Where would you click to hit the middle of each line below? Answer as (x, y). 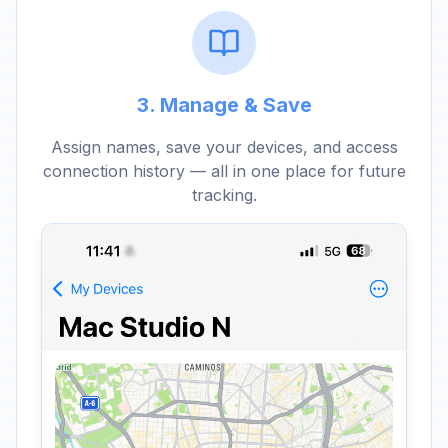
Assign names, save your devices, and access (224, 147)
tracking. (224, 195)
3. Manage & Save (224, 105)
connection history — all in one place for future (224, 171)
